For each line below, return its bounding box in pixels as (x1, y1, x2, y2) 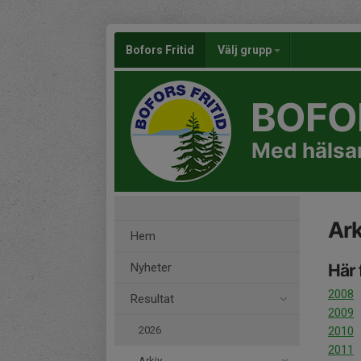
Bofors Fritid (126, 44, 194, 56)
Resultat (131, 292, 174, 306)
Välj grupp (218, 44, 274, 56)
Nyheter (131, 260, 172, 275)
